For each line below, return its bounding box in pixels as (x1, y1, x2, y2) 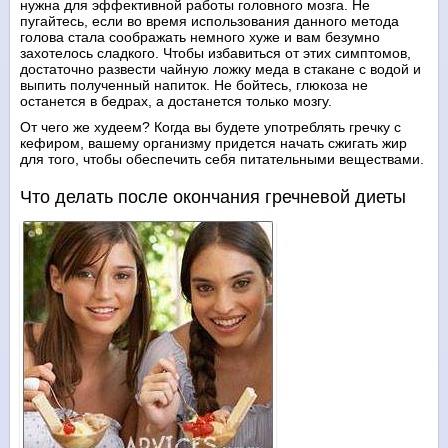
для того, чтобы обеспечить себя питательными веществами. (20, 151, 424, 168)
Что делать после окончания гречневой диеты (20, 187, 406, 208)
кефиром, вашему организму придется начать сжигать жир (20, 135, 407, 152)
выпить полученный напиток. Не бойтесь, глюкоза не (20, 77, 368, 94)
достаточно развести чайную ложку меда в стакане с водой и (20, 61, 421, 78)
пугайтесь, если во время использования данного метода (20, 13, 399, 30)
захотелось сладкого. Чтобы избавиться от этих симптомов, (20, 45, 411, 62)
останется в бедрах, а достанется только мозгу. (20, 93, 332, 110)
